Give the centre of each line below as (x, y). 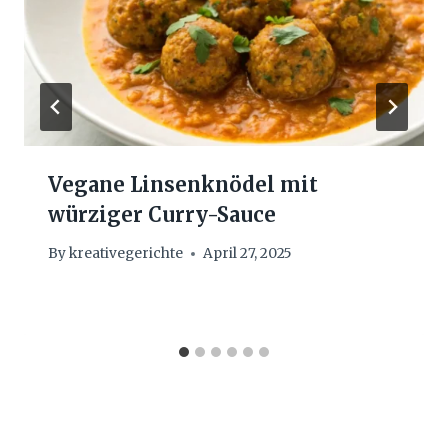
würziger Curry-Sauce (162, 214)
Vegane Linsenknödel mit (183, 184)
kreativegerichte (126, 254)
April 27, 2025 (248, 254)
